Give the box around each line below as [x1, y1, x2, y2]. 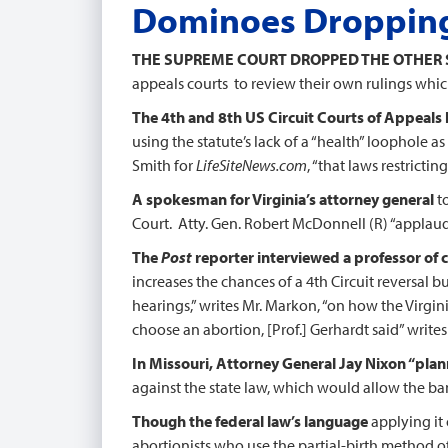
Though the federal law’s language [132, 411, 368, 431]
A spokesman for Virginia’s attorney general [132, 189, 434, 209]
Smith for [132, 155, 196, 175]
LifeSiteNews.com [196, 155, 307, 175]
